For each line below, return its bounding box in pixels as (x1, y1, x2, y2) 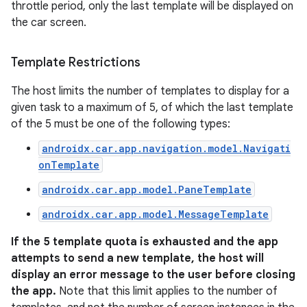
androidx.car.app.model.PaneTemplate (42, 183, 251, 196)
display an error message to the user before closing (11, 268, 295, 282)
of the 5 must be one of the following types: (11, 117, 230, 131)
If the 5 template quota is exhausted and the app (11, 235, 278, 249)
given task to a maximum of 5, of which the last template (11, 101, 293, 114)
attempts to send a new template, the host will (11, 251, 264, 265)
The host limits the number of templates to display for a (11, 84, 289, 98)
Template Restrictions (11, 55, 140, 70)
